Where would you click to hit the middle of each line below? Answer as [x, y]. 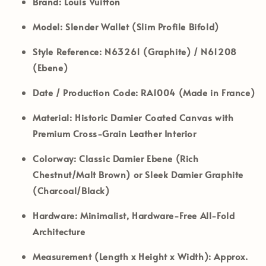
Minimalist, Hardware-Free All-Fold [156, 215]
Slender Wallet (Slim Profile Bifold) [141, 26]
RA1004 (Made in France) [197, 92]
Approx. [229, 256]
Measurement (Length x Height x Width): [122, 256]
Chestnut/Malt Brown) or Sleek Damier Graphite [138, 174]
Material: [53, 117]
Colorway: [55, 158]
